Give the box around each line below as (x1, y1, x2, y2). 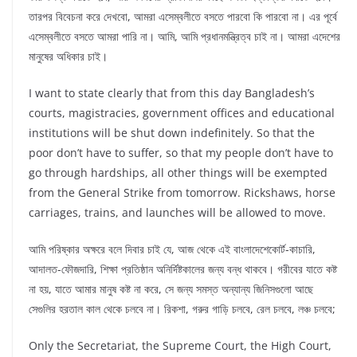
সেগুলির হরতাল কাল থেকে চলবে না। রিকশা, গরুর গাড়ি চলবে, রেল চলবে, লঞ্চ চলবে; (29, 301, 335, 317)
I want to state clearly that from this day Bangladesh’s (29, 85, 315, 101)
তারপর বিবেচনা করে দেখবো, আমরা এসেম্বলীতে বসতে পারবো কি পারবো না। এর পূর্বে (29, 9, 337, 25)
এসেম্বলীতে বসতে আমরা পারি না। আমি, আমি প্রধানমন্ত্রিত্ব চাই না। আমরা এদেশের (29, 29, 340, 45)
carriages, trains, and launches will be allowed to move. (29, 205, 326, 221)
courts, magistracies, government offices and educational (29, 105, 335, 121)
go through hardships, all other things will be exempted (29, 165, 328, 181)
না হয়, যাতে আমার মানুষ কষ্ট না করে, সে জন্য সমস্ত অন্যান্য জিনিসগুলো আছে (29, 281, 313, 297)
